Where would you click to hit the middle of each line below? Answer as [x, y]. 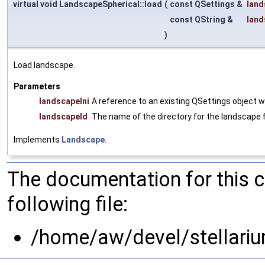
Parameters [37, 87]
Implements [38, 140]
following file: [67, 204]
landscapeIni [64, 101]
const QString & [202, 20]
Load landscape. [44, 65]
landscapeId [63, 117]
